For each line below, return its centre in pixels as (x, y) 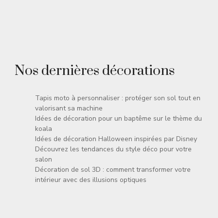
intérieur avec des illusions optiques (91, 180)
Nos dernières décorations (95, 71)
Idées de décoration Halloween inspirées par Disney (116, 139)
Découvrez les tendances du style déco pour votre (113, 149)
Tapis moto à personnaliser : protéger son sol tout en (118, 98)
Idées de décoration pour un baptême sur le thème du (118, 119)
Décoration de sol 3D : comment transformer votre (113, 170)
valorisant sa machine (69, 109)
